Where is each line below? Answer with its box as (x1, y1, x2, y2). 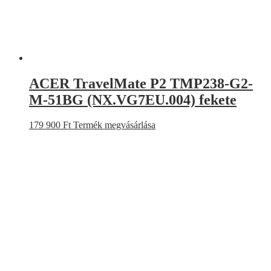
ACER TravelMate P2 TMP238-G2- (29, 75, 253, 91)
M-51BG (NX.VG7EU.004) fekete (29, 91, 237, 108)
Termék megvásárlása (73, 120, 155, 131)
